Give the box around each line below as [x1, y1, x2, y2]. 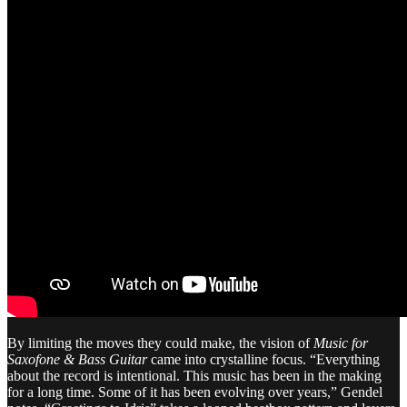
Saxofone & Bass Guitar [7, 351, 151, 367]
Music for [313, 334, 368, 351]
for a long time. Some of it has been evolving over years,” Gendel [7, 383, 382, 400]
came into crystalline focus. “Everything [151, 351, 380, 367]
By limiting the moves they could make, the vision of [7, 334, 313, 351]
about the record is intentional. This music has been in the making [7, 367, 382, 383]
